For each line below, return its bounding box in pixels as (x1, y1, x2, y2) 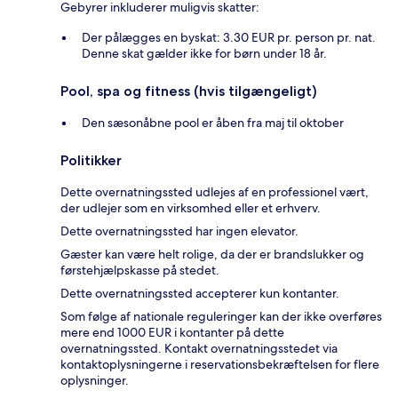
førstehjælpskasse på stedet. (60, 262, 219, 279)
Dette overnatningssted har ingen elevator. (60, 223, 298, 240)
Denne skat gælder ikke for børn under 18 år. (82, 45, 327, 62)
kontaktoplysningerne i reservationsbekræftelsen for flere (60, 356, 379, 373)
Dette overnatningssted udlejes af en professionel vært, (60, 184, 369, 201)
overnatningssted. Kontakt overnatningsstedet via (60, 340, 338, 357)
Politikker (60, 152, 122, 170)
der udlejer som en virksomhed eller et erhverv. (60, 200, 321, 217)
